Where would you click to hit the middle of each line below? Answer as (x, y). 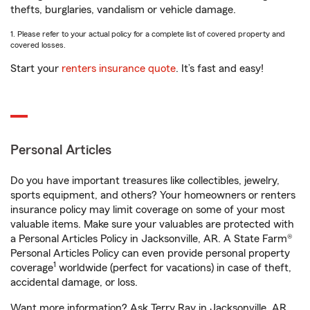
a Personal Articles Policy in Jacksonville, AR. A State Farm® (152, 239)
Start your (36, 69)
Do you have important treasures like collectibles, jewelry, (145, 181)
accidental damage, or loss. (74, 282)
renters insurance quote (119, 69)
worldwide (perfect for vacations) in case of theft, (174, 268)
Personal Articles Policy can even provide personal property (150, 253)
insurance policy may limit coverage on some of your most (148, 210)
